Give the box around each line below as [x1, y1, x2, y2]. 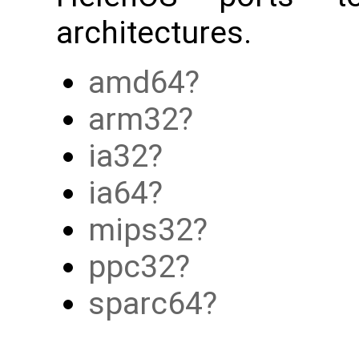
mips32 [88, 212, 193, 249]
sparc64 [88, 285, 203, 323]
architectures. [56, 14, 252, 52]
